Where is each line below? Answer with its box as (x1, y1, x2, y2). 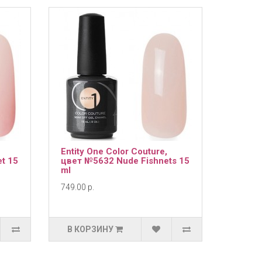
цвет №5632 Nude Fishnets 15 (61, 156, 190, 166)
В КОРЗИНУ (67, 225, 114, 234)
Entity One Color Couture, (61, 146, 168, 157)
